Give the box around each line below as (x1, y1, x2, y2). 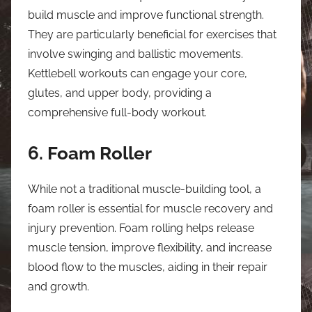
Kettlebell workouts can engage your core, (28, 67, 247, 80)
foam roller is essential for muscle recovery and (28, 201, 273, 215)
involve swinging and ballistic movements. (28, 47, 243, 61)
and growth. (28, 279, 89, 293)
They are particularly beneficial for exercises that (28, 28, 276, 41)
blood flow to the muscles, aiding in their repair (28, 260, 267, 274)
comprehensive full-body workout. (28, 106, 207, 119)
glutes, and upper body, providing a (28, 86, 212, 100)
